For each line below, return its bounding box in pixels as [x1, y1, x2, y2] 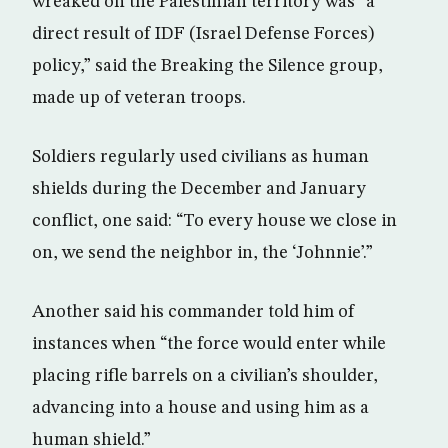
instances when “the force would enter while [32, 335, 386, 353]
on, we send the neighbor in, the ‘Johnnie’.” [32, 244, 373, 262]
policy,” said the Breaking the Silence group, [32, 57, 383, 75]
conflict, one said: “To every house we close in [32, 212, 397, 230]
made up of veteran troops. [32, 89, 246, 107]
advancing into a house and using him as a [32, 399, 369, 417]
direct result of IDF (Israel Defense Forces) [32, 25, 374, 43]
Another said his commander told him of [32, 303, 355, 321]
